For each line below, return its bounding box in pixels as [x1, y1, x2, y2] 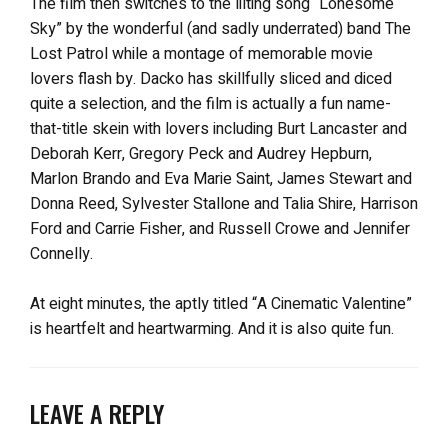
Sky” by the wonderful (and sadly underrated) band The [30, 16, 411, 41]
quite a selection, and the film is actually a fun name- [30, 91, 391, 116]
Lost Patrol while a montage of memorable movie [30, 41, 373, 66]
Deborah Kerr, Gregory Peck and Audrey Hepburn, [30, 141, 372, 166]
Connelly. [30, 241, 93, 266]
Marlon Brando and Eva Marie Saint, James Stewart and [30, 166, 412, 191]
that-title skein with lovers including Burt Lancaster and [30, 116, 407, 141]
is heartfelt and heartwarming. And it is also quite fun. [30, 316, 394, 341]
